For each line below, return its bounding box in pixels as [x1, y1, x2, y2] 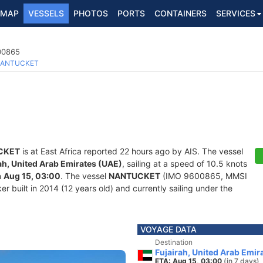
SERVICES [216, 8, 255, 18]
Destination [155, 238, 193, 247]
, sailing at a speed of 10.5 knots [122, 159, 247, 168]
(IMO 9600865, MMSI [160, 171, 247, 181]
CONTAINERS [154, 8, 207, 18]
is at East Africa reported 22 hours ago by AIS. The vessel [20, 146, 243, 156]
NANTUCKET [109, 171, 160, 181]
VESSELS [28, 8, 64, 18]
